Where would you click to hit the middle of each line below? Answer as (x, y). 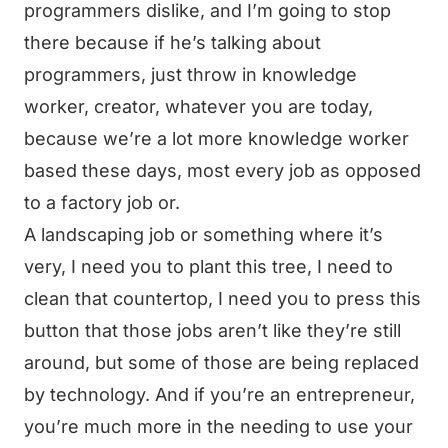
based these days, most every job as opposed (222, 170)
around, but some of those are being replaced (221, 362)
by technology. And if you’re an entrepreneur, (219, 394)
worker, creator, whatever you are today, (198, 106)
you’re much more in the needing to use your (218, 426)
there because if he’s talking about (172, 42)
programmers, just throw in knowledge (190, 74)
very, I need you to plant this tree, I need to (208, 266)
